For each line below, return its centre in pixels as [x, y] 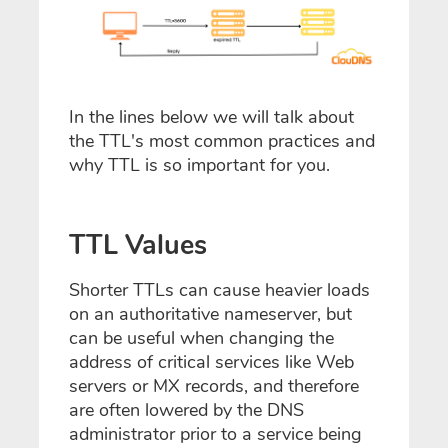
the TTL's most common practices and [222, 141]
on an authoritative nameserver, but [210, 313]
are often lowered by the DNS [186, 409]
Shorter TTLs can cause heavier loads [219, 289]
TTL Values [138, 246]
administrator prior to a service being [215, 433]
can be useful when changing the [201, 337]
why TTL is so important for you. [202, 165]
